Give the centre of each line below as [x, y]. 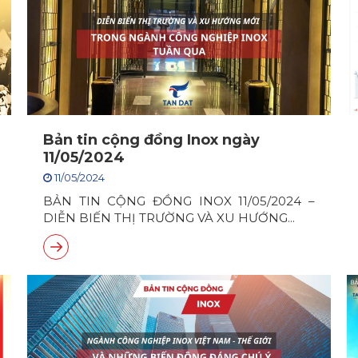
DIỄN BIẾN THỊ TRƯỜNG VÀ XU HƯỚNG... [169, 218]
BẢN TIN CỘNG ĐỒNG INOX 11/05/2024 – [179, 201]
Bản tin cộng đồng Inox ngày [151, 140]
